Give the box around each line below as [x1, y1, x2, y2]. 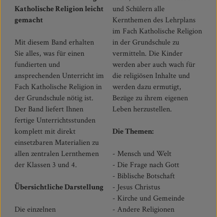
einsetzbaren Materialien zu [15, 138, 99, 148]
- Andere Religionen [112, 204, 175, 215]
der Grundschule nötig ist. [15, 93, 93, 103]
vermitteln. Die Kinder [112, 48, 183, 59]
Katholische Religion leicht [15, 4, 104, 14]
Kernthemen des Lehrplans [112, 15, 196, 25]
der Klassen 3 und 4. [15, 160, 77, 170]
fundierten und [15, 60, 60, 70]
